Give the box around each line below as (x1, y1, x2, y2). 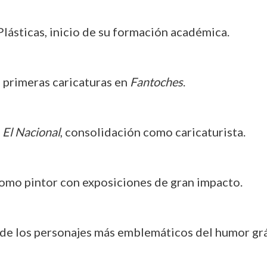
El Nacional (2, 125, 60, 139)
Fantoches (129, 74, 183, 89)
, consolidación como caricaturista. (60, 125, 246, 139)
